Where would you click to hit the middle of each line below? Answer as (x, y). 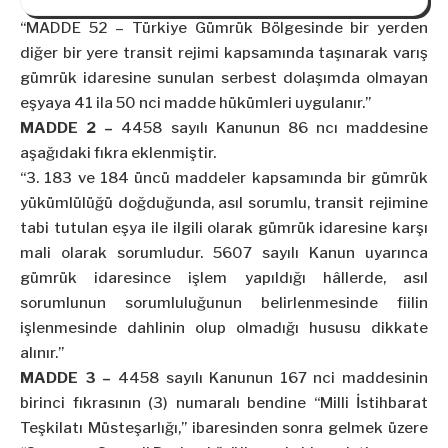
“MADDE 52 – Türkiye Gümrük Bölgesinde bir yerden (224, 28)
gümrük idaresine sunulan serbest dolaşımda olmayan (224, 78)
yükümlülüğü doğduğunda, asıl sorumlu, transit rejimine (224, 203)
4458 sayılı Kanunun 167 (215, 378)
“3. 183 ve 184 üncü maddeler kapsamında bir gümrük (224, 178)
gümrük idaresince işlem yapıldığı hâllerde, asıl (224, 278)
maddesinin (381, 378)
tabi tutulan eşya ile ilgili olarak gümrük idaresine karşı (224, 228)
